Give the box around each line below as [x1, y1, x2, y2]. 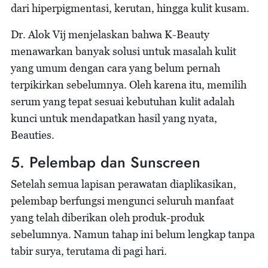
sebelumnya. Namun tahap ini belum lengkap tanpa [11, 228, 255, 241]
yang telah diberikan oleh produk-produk [11, 211, 205, 224]
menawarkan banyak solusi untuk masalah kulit [11, 45, 236, 58]
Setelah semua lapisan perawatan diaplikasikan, [11, 178, 236, 191]
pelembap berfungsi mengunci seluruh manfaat [11, 194, 234, 208]
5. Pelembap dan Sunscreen [11, 151, 200, 173]
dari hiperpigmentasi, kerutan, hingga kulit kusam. [11, 2, 249, 15]
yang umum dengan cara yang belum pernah [11, 62, 220, 75]
